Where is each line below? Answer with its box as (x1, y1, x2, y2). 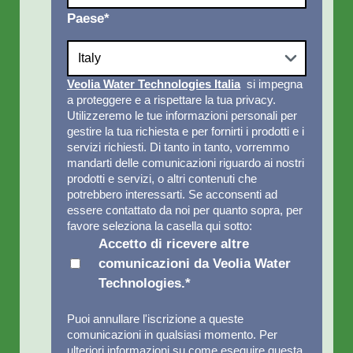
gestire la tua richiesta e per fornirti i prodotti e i (67, 124, 304, 138)
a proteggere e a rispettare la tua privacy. (67, 93, 276, 106)
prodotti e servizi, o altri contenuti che (67, 172, 257, 185)
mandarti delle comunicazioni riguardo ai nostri (67, 156, 304, 169)
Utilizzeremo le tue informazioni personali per (67, 109, 297, 122)
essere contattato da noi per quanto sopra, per (67, 203, 303, 217)
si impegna (240, 77, 303, 91)
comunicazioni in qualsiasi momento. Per (67, 328, 277, 341)
